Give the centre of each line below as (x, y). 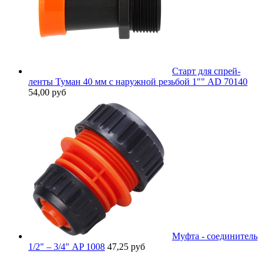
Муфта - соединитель (215, 236)
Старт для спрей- (206, 71)
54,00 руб (47, 92)
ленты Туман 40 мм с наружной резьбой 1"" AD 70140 (138, 81)
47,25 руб (126, 246)
